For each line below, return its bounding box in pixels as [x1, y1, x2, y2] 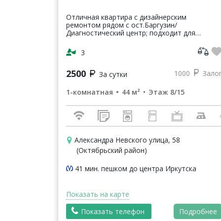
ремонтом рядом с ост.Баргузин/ [66, 20, 177, 30]
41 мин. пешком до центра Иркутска [75, 163, 196, 173]
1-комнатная [66, 87, 113, 97]
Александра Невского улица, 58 [74, 135, 180, 145]
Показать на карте [66, 189, 129, 199]
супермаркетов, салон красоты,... [66, 51, 178, 61]
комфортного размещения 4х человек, [66, 36, 197, 45]
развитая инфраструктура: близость [66, 43, 189, 53]
